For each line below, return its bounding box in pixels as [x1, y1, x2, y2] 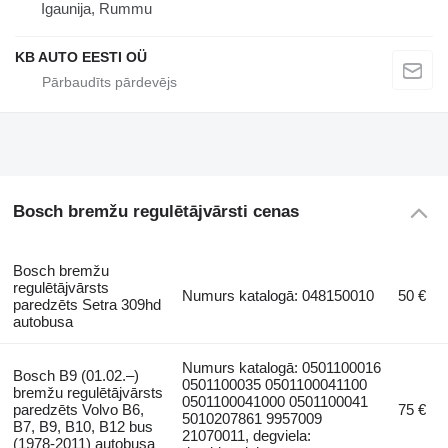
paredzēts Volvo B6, [12, 401, 144, 419]
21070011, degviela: [182, 427, 312, 445]
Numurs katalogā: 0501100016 [182, 359, 382, 377]
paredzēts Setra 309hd [12, 296, 161, 314]
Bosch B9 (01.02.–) [12, 367, 139, 385]
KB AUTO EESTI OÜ [15, 48, 147, 65]
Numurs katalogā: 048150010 [182, 287, 375, 305]
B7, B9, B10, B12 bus [12, 418, 153, 436]
